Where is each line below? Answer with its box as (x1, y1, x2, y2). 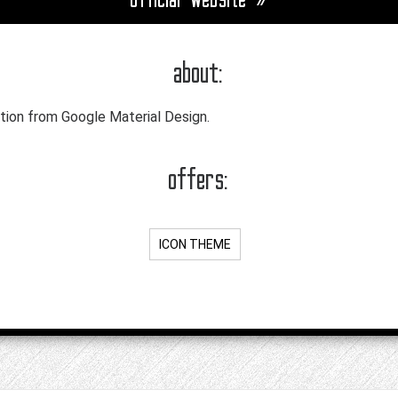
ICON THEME (158, 237, 231, 252)
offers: (169, 162, 229, 197)
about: (174, 55, 224, 91)
